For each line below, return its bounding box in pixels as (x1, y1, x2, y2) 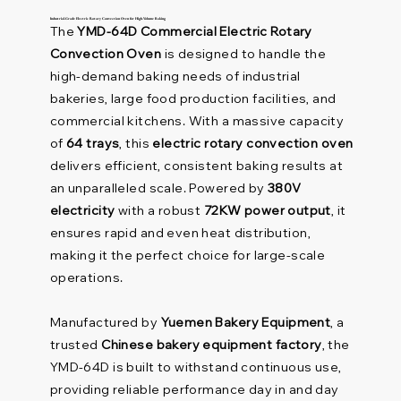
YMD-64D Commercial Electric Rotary (77, 23, 312, 40)
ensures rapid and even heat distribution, (49, 225, 311, 242)
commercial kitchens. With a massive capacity (49, 113, 345, 130)
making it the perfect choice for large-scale (49, 247, 326, 264)
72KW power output (203, 202, 331, 219)
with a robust (115, 202, 204, 219)
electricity (49, 202, 115, 219)
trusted (49, 337, 102, 354)
